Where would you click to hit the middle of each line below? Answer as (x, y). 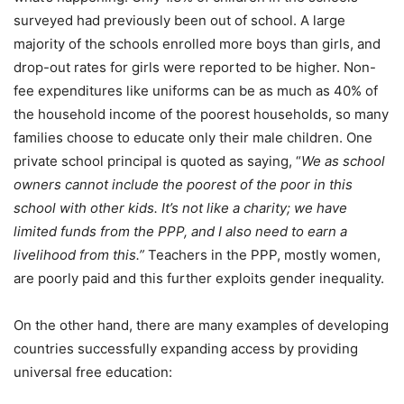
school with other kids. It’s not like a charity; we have (180, 207)
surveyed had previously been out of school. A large (179, 20)
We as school (343, 161)
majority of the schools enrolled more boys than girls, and (197, 43)
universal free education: (93, 372)
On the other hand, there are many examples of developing (201, 325)
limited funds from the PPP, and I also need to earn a (180, 231)
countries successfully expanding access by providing (186, 348)
